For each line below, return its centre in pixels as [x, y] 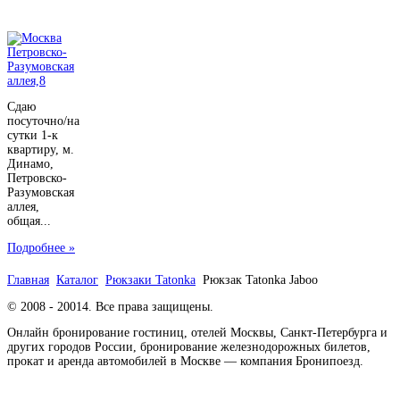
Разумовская [41, 193]
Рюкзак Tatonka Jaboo [260, 280]
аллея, [23, 207]
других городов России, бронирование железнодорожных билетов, [189, 347]
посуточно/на [43, 121]
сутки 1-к [33, 136]
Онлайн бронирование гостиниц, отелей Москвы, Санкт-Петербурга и [197, 333]
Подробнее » [41, 248]
